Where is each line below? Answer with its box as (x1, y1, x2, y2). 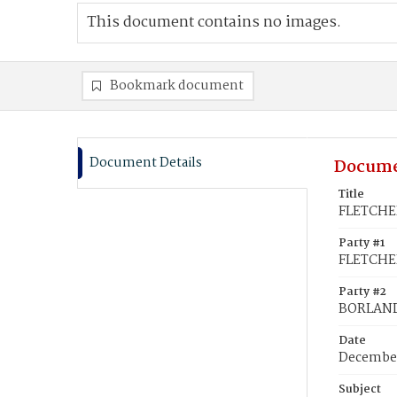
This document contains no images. (87, 11, 341, 35)
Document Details (90, 152, 202, 174)
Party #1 (339, 234, 385, 253)
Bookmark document (110, 75, 244, 97)
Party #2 (339, 283, 386, 301)
